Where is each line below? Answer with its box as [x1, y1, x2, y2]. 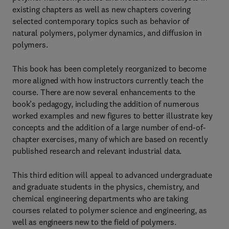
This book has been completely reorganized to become [12, 63, 207, 74]
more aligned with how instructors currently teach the [12, 75, 203, 85]
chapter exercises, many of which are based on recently [12, 134, 208, 144]
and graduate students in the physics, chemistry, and [12, 181, 199, 192]
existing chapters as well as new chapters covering [12, 4, 191, 14]
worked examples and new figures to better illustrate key [12, 110, 213, 121]
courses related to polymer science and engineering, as [12, 205, 207, 215]
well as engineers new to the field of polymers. [12, 217, 176, 227]
